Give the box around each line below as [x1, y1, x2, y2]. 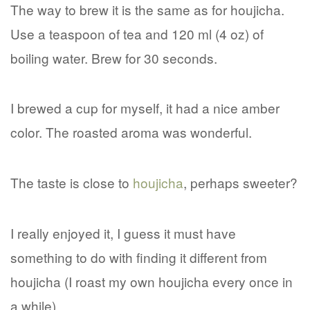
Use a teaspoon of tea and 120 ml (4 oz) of [10, 24, 264, 43]
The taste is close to [10, 173, 133, 192]
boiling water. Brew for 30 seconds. [10, 48, 217, 67]
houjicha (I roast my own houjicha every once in [10, 271, 293, 291]
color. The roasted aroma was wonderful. [10, 122, 252, 142]
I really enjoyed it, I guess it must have [10, 223, 236, 242]
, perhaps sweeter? [183, 173, 298, 192]
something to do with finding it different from [10, 247, 267, 266]
